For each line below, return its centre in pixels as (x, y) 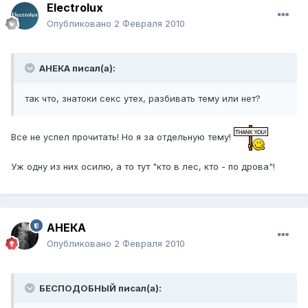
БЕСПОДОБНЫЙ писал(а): (99, 288)
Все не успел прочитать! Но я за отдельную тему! (122, 137)
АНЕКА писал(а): (76, 68)
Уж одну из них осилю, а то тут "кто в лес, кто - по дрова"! (143, 167)
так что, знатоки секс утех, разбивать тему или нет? (143, 99)
